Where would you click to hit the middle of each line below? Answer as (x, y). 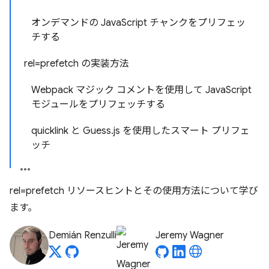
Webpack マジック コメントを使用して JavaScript (141, 90)
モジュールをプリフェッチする (98, 104)
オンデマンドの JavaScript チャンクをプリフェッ (138, 23)
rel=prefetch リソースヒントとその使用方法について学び (134, 191)
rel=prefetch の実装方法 (77, 64)
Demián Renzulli (83, 235)
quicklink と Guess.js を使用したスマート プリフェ (141, 131)
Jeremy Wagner (190, 235)
